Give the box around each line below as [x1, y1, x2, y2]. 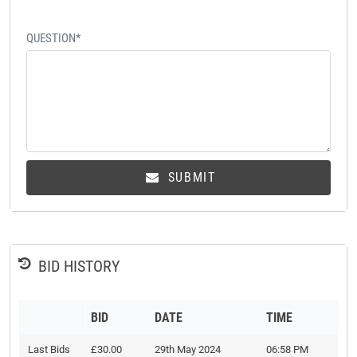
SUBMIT [163, 170, 216, 186]
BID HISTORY [38, 257, 120, 277]
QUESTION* [26, 31, 80, 46]
